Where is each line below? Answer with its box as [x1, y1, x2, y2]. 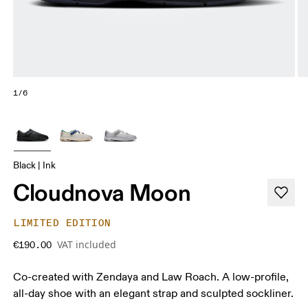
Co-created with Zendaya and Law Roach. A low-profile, [13, 269, 289, 284]
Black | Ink [13, 159, 56, 171]
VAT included [57, 237, 117, 251]
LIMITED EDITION [14, 217, 111, 229]
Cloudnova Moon [13, 177, 191, 207]
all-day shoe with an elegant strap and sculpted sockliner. [13, 286, 294, 300]
